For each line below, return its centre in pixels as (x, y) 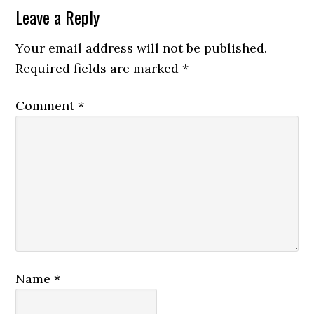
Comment (47, 105)
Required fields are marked (99, 68)
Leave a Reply (58, 17)
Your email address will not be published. (142, 48)
